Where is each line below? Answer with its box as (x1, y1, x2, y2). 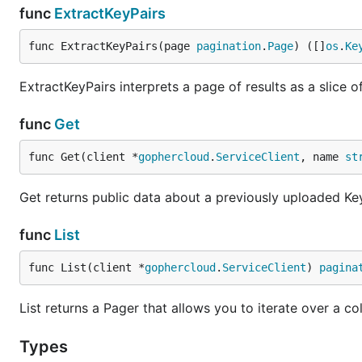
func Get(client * (28, 150, 138, 163)
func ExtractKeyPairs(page (28, 40, 196, 53)
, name (300, 150, 345, 163)
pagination (196, 40, 261, 53)
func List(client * (28, 261, 145, 274)
